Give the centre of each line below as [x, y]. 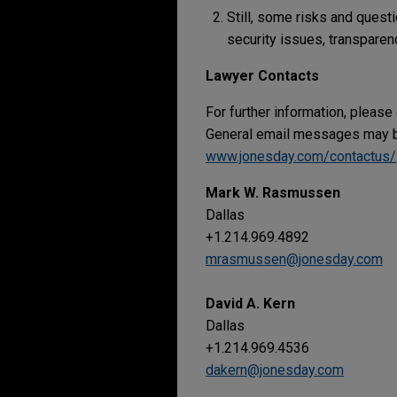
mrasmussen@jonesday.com [294, 259]
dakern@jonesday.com [275, 370]
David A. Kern [250, 304]
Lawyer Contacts [262, 76]
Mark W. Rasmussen [273, 193]
